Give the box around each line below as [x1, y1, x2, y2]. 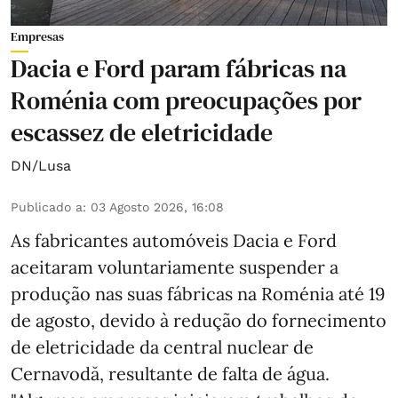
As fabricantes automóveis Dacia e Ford [11, 229, 337, 252]
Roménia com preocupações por [11, 84, 362, 118]
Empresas [11, 28, 64, 46]
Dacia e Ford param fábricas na [11, 52, 346, 86]
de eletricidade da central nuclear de [11, 336, 314, 359]
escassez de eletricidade [11, 115, 273, 150]
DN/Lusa [11, 157, 71, 175]
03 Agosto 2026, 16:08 [91, 200, 224, 215]
